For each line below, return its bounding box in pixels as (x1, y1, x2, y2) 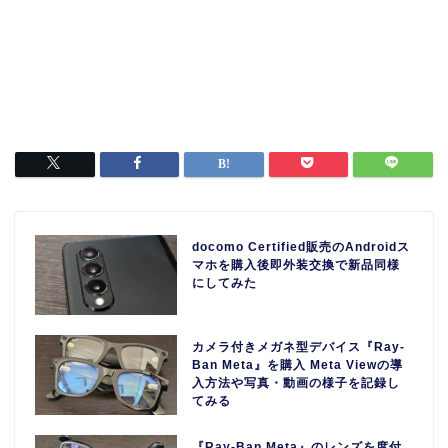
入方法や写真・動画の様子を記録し (192, 375, 401, 390)
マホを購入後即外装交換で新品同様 (192, 258, 401, 273)
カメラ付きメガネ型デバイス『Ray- (192, 339, 406, 354)
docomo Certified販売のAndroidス (192, 240, 411, 255)
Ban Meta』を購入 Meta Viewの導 (192, 357, 404, 372)
